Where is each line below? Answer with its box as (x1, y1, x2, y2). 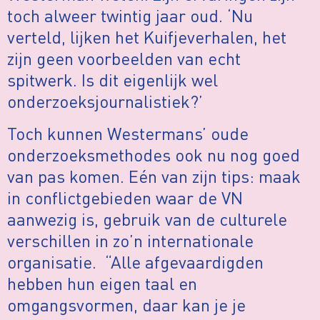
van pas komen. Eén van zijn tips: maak (7, 164, 301, 187)
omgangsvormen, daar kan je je (7, 293, 246, 316)
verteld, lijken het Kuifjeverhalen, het (7, 26, 286, 49)
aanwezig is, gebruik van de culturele (7, 207, 287, 230)
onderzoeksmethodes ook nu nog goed (7, 143, 300, 166)
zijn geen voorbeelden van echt (7, 47, 241, 70)
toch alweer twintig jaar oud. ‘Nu (7, 4, 253, 27)
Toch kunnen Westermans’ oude (7, 121, 249, 144)
